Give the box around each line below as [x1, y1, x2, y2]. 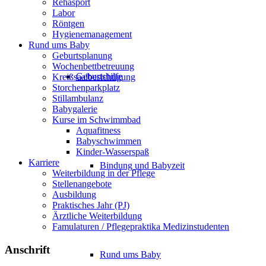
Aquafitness [76, 125, 121, 135]
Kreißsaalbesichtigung [52, 71, 135, 82]
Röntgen [52, 18, 84, 28]
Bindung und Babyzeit [100, 160, 185, 170]
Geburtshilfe [76, 71, 122, 81]
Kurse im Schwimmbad [52, 114, 141, 125]
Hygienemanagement [52, 28, 132, 39]
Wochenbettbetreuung [52, 61, 134, 71]
